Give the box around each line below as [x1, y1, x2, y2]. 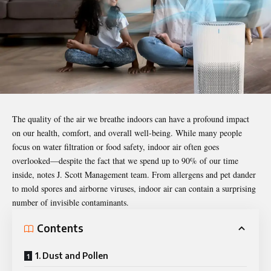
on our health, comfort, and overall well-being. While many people [12, 126, 242, 139]
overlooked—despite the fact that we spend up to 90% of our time [12, 154, 238, 166]
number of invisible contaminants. [12, 196, 129, 208]
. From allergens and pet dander [147, 168, 256, 180]
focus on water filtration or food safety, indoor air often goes [12, 140, 219, 152]
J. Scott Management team [57, 168, 147, 180]
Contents [37, 221, 83, 235]
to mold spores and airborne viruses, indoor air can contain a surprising [12, 182, 256, 194]
